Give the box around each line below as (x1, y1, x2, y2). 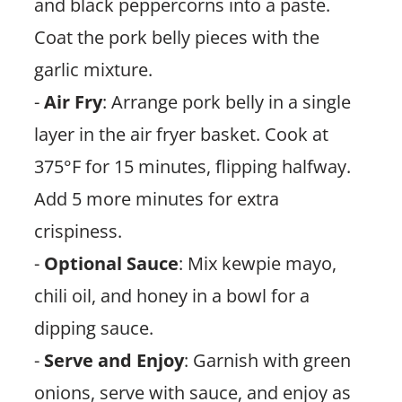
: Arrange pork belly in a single (101, 89, 351, 114)
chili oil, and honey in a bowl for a (33, 283, 310, 308)
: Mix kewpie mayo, (178, 250, 336, 275)
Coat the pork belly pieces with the (33, 24, 319, 49)
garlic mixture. (33, 57, 153, 82)
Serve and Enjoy (43, 347, 184, 372)
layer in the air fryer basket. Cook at (33, 121, 328, 146)
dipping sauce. (33, 315, 153, 340)
